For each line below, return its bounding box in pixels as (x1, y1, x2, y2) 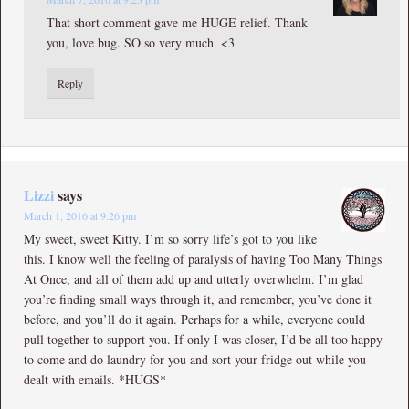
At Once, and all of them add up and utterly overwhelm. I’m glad (24, 269, 363, 288)
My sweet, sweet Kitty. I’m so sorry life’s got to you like (24, 229, 317, 247)
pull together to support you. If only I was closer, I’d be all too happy (24, 330, 383, 348)
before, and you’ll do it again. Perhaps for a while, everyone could (24, 309, 365, 328)
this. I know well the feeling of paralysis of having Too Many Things (24, 249, 382, 267)
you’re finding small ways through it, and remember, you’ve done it (24, 289, 372, 308)
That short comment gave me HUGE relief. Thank (47, 13, 308, 31)
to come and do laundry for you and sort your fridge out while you (24, 350, 366, 368)
